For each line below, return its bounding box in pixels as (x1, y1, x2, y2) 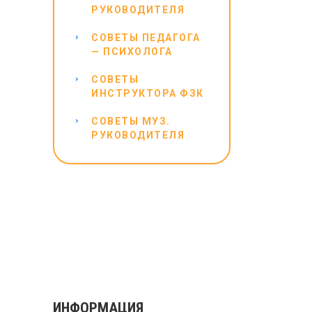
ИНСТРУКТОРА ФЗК (91, 88, 204, 99)
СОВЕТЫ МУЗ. (91, 116, 171, 127)
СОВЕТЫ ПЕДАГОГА (91, 32, 201, 43)
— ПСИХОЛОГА (91, 46, 173, 57)
